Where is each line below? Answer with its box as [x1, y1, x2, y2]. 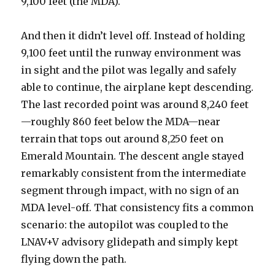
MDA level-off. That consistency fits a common [21, 201, 254, 214]
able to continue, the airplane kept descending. [21, 80, 254, 93]
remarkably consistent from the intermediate [21, 166, 247, 179]
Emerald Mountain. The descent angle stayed [21, 149, 244, 162]
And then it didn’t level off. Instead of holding [21, 29, 246, 42]
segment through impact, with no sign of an [21, 184, 239, 196]
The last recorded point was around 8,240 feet [21, 98, 249, 110]
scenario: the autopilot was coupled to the [21, 218, 229, 231]
